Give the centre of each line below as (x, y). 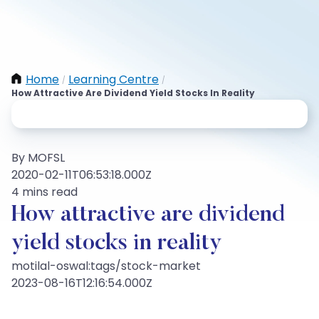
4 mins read (45, 192)
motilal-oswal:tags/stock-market (106, 266)
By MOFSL (38, 158)
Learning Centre (114, 79)
